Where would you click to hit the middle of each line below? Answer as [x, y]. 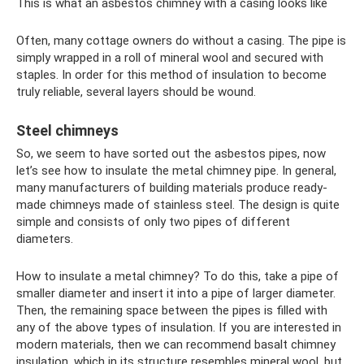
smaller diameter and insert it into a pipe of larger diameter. [176, 294]
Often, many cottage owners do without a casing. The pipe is [181, 41]
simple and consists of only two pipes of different [153, 222]
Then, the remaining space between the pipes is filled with [172, 311]
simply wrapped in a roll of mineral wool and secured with [170, 58]
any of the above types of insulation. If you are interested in [179, 328]
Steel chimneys [67, 131]
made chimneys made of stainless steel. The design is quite [178, 205]
